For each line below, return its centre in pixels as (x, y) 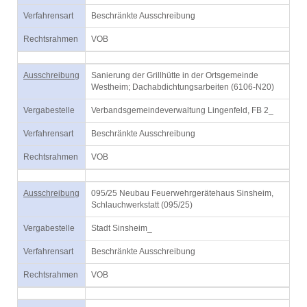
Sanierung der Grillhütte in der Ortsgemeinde (175, 75)
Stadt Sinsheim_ (122, 228)
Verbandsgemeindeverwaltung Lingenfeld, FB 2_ (182, 110)
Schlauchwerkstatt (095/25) (142, 205)
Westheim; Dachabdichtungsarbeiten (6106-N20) (183, 87)
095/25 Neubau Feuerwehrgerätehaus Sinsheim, (182, 193)
